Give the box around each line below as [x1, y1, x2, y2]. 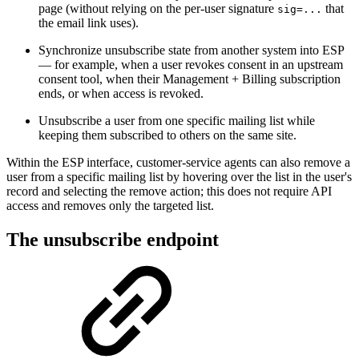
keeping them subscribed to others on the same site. [38, 127, 296, 142]
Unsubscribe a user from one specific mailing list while [38, 113, 315, 127]
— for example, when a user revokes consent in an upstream [38, 57, 343, 71]
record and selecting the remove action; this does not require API [6, 184, 332, 198]
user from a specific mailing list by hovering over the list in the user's [6, 169, 352, 184]
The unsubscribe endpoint [6, 228, 219, 250]
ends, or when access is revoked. [38, 86, 204, 100]
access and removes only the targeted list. [6, 198, 214, 212]
